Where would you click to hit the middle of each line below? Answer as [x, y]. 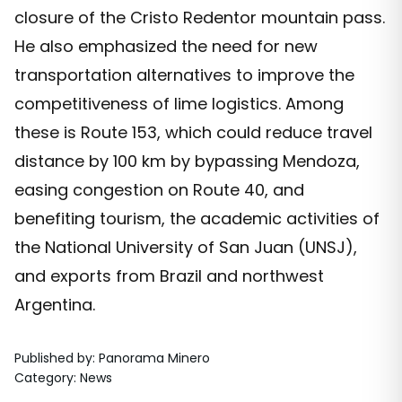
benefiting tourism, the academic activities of [197, 219]
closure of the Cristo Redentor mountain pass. [200, 18]
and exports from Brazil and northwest [169, 276]
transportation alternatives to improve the [184, 75]
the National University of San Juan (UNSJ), [186, 248]
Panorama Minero [154, 358]
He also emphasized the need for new [166, 47]
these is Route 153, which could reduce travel [193, 133]
